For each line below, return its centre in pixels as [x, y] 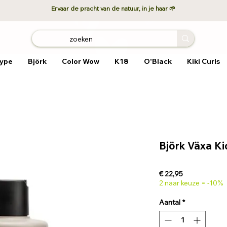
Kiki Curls [203, 62]
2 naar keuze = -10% [191, 183]
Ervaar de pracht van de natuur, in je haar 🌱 [113, 8]
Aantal [170, 202]
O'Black [158, 62]
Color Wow [80, 62]
